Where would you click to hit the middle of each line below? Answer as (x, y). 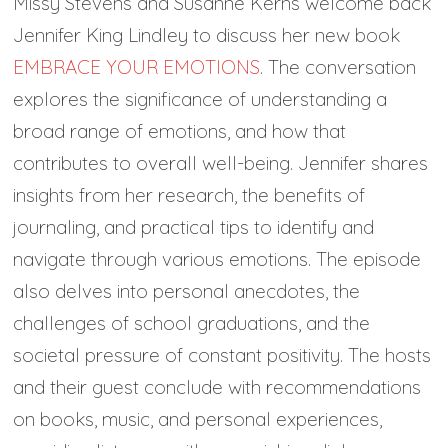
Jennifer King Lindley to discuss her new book (207, 35)
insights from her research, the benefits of (189, 195)
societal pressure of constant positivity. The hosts (222, 355)
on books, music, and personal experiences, (198, 419)
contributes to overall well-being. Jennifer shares (221, 163)
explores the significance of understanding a (200, 99)
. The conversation (338, 67)
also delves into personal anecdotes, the (187, 291)
